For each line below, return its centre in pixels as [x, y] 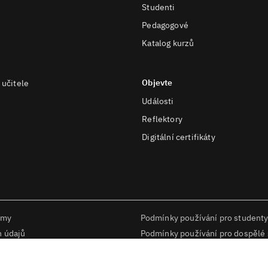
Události [158, 101]
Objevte [157, 83]
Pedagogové [165, 25]
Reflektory [162, 119]
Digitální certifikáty [179, 137]
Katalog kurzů [168, 43]
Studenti [159, 7]
